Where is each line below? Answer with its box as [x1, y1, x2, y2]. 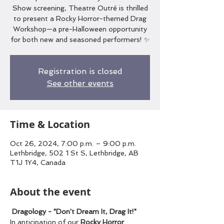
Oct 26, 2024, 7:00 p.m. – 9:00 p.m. [10, 139, 136, 147]
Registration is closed [37, 66, 122, 76]
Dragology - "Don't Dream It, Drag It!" [12, 207, 136, 215]
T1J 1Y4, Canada [10, 158, 65, 166]
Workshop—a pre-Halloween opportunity [13, 25, 147, 33]
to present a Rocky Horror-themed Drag [13, 14, 146, 22]
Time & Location [10, 117, 90, 131]
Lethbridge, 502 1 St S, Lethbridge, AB [10, 149, 138, 157]
